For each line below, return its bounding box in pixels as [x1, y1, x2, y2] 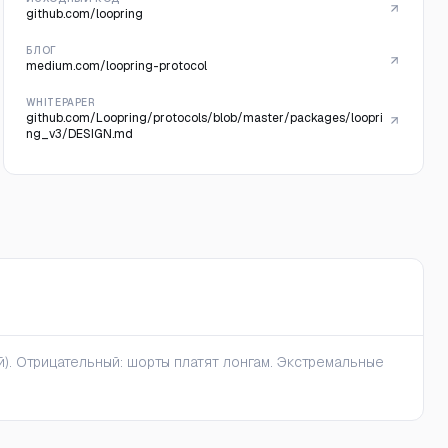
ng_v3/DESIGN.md [25, 126, 133, 142]
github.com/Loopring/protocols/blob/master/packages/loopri [25, 110, 383, 126]
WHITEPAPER [25, 96, 96, 109]
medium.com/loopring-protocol [25, 58, 207, 74]
